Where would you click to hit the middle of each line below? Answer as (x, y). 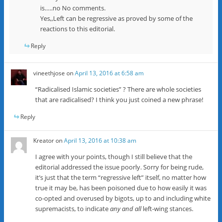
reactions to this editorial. (77, 28)
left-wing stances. (167, 208)
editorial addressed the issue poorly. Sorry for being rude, (120, 167)
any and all (126, 208)
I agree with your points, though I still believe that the (114, 156)
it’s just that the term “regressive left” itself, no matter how (121, 177)
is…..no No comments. (73, 8)
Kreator (44, 140)
